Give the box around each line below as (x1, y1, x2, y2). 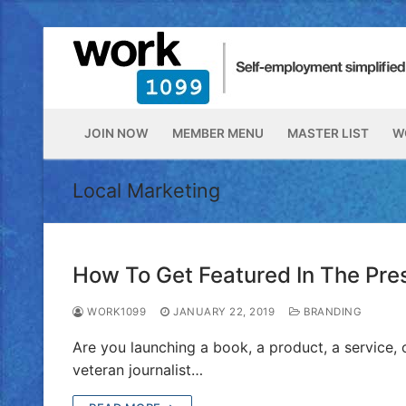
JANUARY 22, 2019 (173, 304, 275, 318)
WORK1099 (83, 304, 146, 318)
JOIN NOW (84, 126, 149, 140)
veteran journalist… (72, 360, 203, 379)
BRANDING (300, 304, 362, 318)
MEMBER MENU (172, 126, 264, 140)
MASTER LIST (287, 126, 369, 140)
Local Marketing (72, 179, 220, 202)
